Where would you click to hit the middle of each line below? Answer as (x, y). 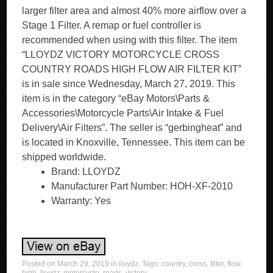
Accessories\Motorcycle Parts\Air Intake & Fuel (123, 113)
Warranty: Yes (81, 201)
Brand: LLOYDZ (86, 172)
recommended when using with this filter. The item (130, 40)
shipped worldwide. (64, 157)
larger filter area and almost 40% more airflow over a (134, 11)
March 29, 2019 (83, 264)
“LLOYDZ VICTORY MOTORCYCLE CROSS (121, 55)
